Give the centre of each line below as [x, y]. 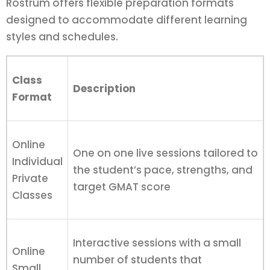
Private [30, 178]
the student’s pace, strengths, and [163, 170]
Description [104, 88]
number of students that [137, 259]
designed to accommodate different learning [127, 20]
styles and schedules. [62, 36]
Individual [37, 161]
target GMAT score [122, 187]
